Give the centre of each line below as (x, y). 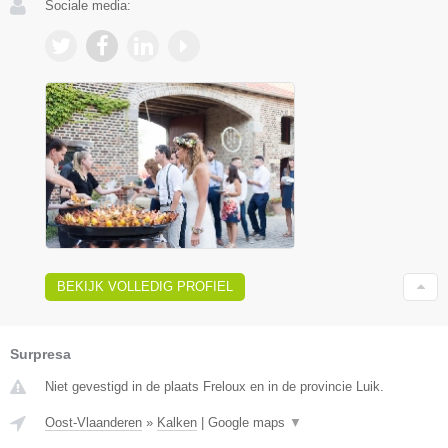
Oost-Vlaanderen (93, 422)
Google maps (248, 422)
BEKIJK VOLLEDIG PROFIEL (145, 286)
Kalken (177, 422)
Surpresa (40, 353)
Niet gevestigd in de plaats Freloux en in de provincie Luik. (214, 386)
